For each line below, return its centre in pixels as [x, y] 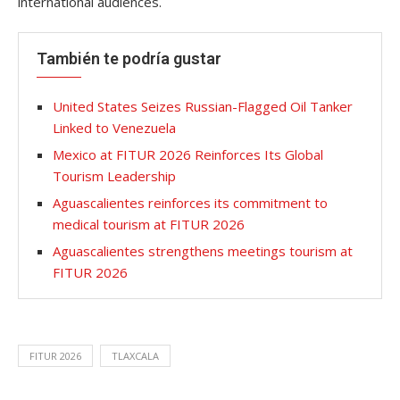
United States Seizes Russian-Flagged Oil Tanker [203, 106]
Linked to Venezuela [114, 127]
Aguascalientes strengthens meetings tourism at [203, 250]
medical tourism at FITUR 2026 [149, 224]
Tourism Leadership [114, 175]
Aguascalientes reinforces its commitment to [190, 202]
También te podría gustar [129, 58]
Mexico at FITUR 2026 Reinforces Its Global [188, 154]
